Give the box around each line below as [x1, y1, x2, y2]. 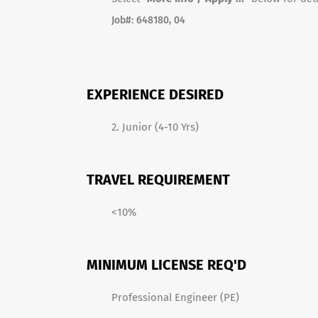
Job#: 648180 [111, 14, 169, 26]
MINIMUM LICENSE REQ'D [87, 256, 246, 273]
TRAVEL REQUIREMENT [87, 171, 230, 188]
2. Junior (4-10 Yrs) [111, 121, 199, 133]
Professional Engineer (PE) [111, 291, 239, 304]
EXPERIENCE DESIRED [87, 86, 224, 103]
